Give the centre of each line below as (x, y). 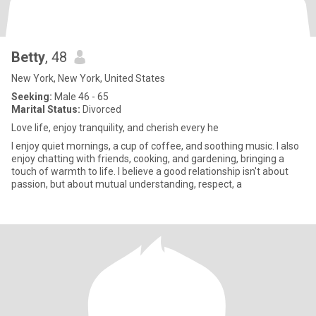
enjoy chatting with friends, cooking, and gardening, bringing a (148, 159)
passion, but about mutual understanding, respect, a (127, 184)
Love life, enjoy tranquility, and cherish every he (115, 128)
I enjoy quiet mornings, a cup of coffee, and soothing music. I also (155, 146)
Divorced (101, 109)
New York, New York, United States (88, 78)
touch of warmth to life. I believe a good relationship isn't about (150, 171)
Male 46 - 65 (80, 97)
